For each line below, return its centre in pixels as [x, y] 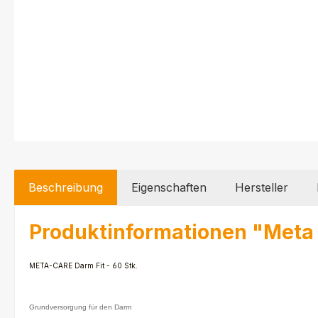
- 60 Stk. [121, 265]
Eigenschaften [169, 187]
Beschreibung [66, 187]
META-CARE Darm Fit [67, 265]
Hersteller [262, 187]
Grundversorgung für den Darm [80, 307]
